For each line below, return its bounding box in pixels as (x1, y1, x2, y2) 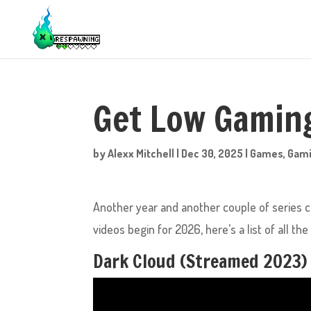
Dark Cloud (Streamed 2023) (93, 249, 308, 274)
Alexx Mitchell (108, 146, 175, 160)
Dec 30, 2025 (181, 146, 244, 160)
